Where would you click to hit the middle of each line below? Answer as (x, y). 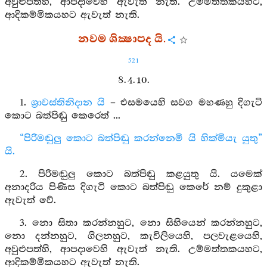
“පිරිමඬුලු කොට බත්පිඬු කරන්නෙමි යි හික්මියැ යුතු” (141, 139)
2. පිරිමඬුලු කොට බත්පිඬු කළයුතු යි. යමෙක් (141, 174)
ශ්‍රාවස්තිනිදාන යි (68, 103)
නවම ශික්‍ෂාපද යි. (122, 39)
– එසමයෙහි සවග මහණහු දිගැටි (184, 103)
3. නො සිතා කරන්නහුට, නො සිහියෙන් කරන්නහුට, (141, 223)
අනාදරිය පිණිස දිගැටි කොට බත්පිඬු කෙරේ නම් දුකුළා (133, 187)
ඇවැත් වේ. (30, 201)
